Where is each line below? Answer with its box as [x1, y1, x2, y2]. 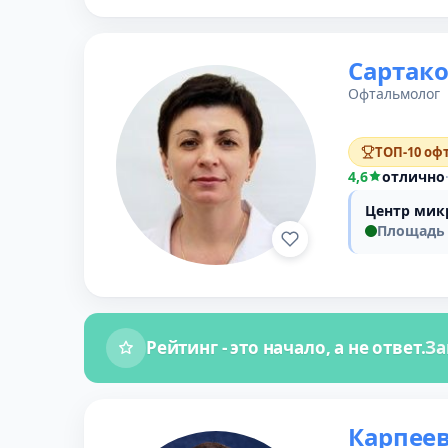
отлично [382, 166, 445, 186]
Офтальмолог [348, 84, 440, 103]
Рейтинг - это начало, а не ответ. [146, 336, 426, 359]
